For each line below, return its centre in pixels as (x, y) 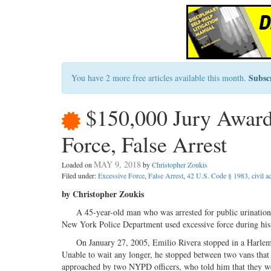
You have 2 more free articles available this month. (160, 78)
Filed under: (80, 176)
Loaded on (78, 165)
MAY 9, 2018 (117, 165)
